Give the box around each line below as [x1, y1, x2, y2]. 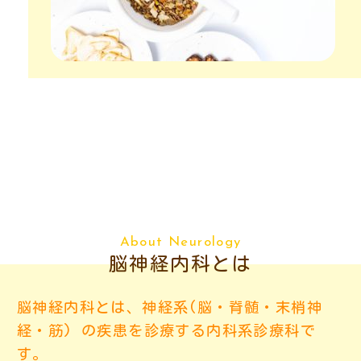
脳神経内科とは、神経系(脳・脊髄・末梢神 [17, 299, 322, 314]
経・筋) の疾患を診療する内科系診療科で [17, 322, 316, 338]
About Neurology [119, 234, 242, 249]
